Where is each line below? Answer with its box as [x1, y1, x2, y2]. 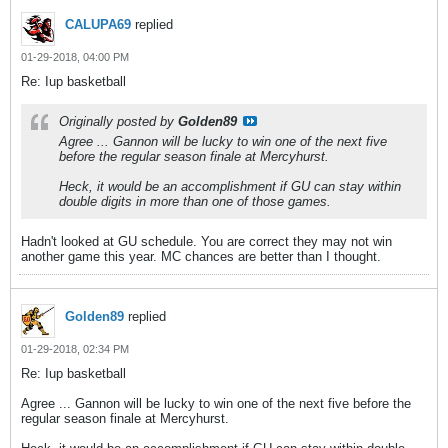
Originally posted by [59, 114, 178, 129]
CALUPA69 [65, 17, 131, 32]
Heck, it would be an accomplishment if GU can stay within [59, 179, 401, 194]
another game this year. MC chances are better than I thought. [21, 249, 381, 264]
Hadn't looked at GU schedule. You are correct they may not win [21, 234, 392, 249]
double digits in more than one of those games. [59, 194, 331, 209]
